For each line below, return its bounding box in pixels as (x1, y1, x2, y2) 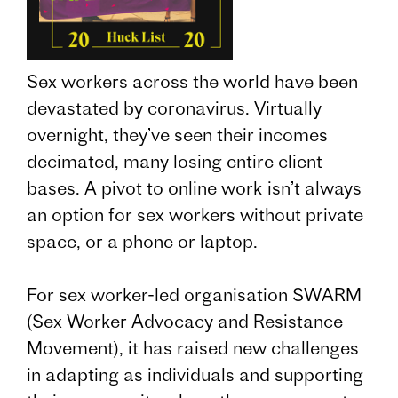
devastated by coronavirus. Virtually (27, 97, 322, 120)
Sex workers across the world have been (27, 70, 358, 93)
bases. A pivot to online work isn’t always (27, 177, 362, 200)
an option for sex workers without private (27, 203, 363, 227)
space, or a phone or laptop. (27, 230, 258, 253)
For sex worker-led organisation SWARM (27, 283, 362, 306)
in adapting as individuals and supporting (27, 363, 363, 386)
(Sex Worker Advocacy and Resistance (27, 310, 343, 333)
